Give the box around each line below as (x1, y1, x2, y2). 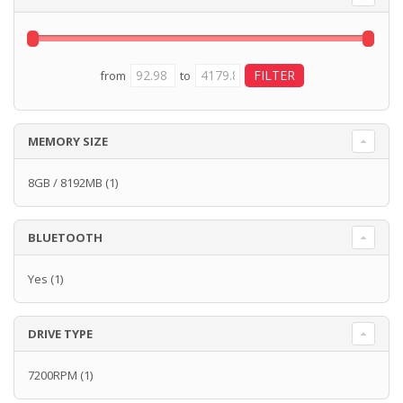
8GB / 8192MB (28, 175, 103, 192)
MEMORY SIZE (28, 133, 108, 150)
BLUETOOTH (28, 229, 103, 246)
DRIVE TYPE (28, 326, 93, 343)
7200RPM (28, 367, 77, 384)
